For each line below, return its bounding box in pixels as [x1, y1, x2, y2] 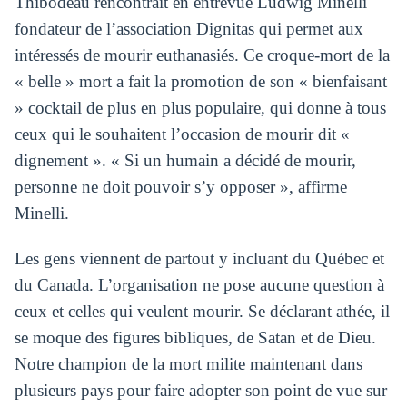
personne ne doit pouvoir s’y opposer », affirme [14, 177, 347, 197]
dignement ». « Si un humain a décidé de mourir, [14, 151, 356, 171]
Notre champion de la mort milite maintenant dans [14, 353, 362, 373]
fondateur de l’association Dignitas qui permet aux [14, 19, 363, 39]
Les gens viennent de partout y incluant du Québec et [14, 248, 384, 268]
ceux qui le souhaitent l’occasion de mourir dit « [14, 124, 350, 144]
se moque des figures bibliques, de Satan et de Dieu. [14, 327, 376, 347]
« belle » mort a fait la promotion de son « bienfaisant [14, 72, 387, 92]
